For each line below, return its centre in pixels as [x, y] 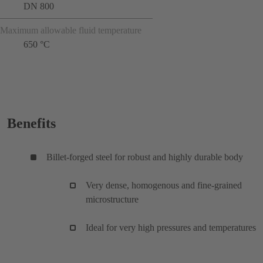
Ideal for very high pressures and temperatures [171, 227]
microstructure [112, 199]
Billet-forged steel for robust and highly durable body [145, 157]
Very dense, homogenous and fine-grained [164, 185]
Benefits [31, 123]
